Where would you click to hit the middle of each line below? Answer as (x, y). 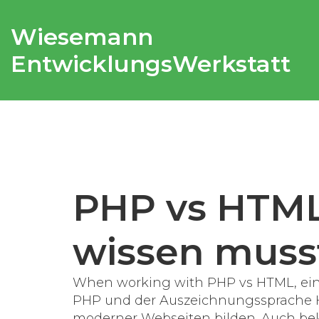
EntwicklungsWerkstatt (151, 63)
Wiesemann (82, 36)
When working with (140, 283)
